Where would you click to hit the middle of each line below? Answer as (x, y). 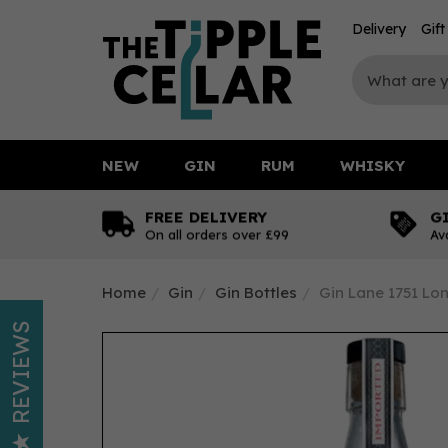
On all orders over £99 (217, 234)
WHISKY (372, 165)
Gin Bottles (256, 292)
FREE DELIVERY (206, 216)
